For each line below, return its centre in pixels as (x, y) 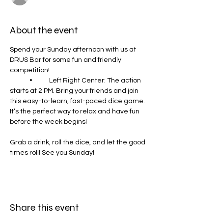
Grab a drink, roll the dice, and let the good (78, 142)
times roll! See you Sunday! (52, 153)
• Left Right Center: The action (20, 81)
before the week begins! (48, 122)
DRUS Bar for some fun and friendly (66, 60)
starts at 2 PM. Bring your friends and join (75, 91)
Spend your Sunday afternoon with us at (74, 50)
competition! (30, 70)
